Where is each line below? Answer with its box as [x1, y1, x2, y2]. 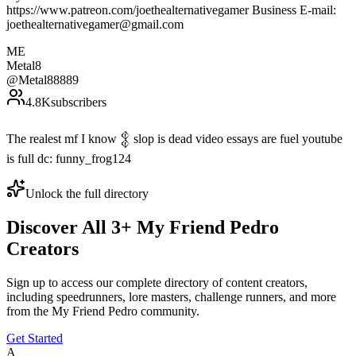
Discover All [6, 217, 111, 238]
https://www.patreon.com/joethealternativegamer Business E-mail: [6, 3, 336, 17]
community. [137, 304, 199, 319]
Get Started [6, 331, 63, 346]
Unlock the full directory [25, 187, 149, 201]
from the [6, 304, 52, 319]
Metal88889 [18, 73, 79, 87]
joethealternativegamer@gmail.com [6, 17, 184, 32]
